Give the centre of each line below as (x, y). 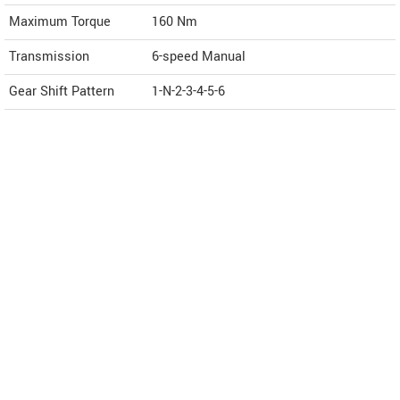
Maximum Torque (60, 22)
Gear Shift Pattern (62, 92)
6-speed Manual (199, 57)
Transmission (49, 57)
